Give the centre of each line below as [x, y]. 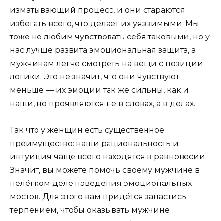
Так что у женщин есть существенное [87, 130]
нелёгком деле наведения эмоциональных [101, 183]
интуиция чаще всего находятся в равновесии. [108, 156]
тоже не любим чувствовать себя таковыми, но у [110, 37]
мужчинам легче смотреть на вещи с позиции [107, 63]
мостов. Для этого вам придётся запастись [98, 196]
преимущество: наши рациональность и [94, 143]
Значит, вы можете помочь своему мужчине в [105, 170]
